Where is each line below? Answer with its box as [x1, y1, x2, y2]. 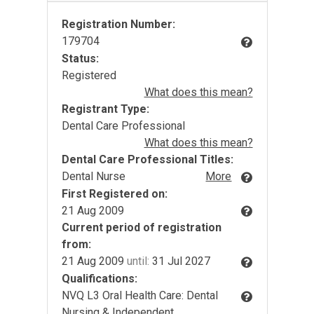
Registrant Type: [61, 102, 149, 116]
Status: [61, 51, 99, 65]
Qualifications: [61, 272, 137, 286]
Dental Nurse [61, 169, 125, 183]
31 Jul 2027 [149, 254, 210, 268]
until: [126, 254, 149, 268]
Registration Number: [61, 18, 175, 31]
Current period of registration [61, 221, 221, 235]
